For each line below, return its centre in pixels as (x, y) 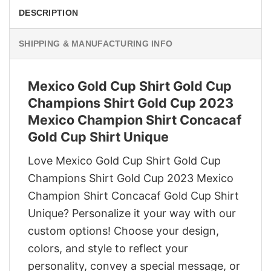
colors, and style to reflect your (108, 248)
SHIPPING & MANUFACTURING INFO (96, 43)
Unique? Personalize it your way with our (132, 213)
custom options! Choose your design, (123, 230)
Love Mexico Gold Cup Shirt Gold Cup (124, 160)
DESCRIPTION (49, 12)
